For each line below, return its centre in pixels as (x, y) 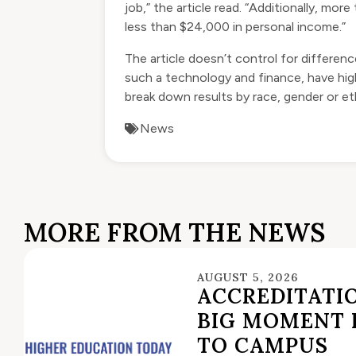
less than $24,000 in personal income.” (235, 27)
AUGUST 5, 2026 (248, 278)
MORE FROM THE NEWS (174, 233)
